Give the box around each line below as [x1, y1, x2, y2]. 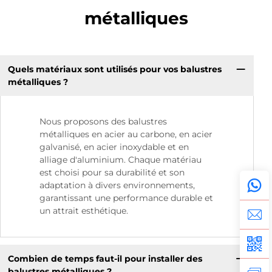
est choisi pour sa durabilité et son [39, 167, 185, 178]
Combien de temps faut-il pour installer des [7, 253, 202, 264]
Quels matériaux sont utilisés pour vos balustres [7, 63, 222, 75]
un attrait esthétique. [39, 205, 128, 217]
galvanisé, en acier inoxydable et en [39, 141, 189, 153]
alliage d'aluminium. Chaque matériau [39, 154, 202, 166]
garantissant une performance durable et [39, 192, 213, 204]
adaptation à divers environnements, [39, 180, 195, 191]
